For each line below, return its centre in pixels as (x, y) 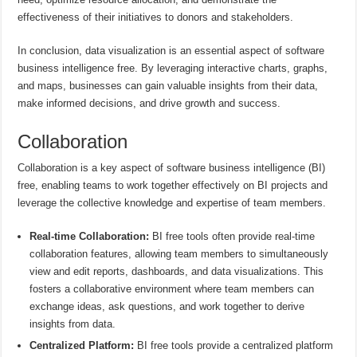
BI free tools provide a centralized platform (234, 345)
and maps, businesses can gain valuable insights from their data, (168, 85)
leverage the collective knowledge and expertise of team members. (172, 202)
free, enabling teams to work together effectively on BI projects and (173, 185)
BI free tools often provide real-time (232, 236)
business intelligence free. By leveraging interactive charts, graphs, (173, 68)
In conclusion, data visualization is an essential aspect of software (171, 50)
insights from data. (73, 324)
